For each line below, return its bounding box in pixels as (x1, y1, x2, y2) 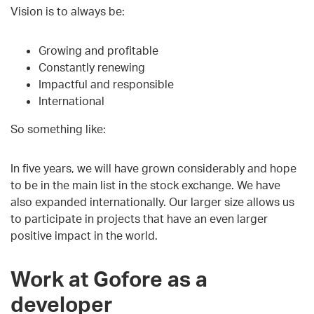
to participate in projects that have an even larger (11, 211, 268, 226)
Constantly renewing (39, 60, 145, 74)
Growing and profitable (39, 43, 158, 57)
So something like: (11, 121, 106, 136)
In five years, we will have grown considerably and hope (11, 161, 296, 175)
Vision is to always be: (11, 4, 125, 18)
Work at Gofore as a (11, 265, 207, 292)
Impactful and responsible (39, 76, 174, 91)
